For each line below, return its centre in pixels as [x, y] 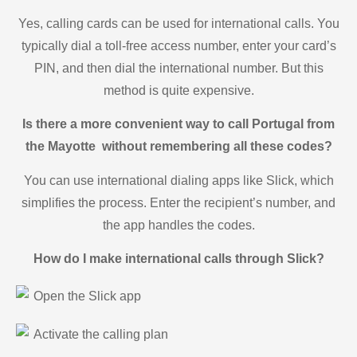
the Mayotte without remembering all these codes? [178, 147]
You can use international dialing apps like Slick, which [178, 180]
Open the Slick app [87, 296]
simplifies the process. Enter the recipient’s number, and [178, 202]
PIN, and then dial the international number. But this [178, 68]
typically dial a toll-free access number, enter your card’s [178, 45]
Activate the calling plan [101, 334]
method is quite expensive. [178, 90]
